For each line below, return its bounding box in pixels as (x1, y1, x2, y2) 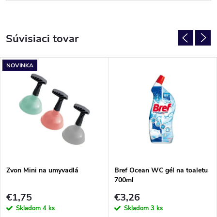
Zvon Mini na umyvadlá (6, 165, 78, 175)
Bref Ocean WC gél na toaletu (114, 165, 208, 175)
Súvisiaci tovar (6, 31, 78, 46)
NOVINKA (6, 61, 33, 69)
